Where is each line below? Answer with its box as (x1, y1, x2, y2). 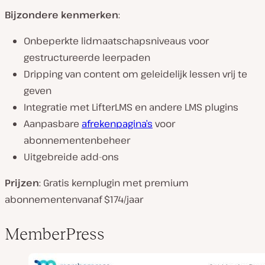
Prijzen (5, 176, 39, 190)
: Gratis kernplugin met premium (39, 176, 189, 190)
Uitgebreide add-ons (24, 150, 119, 164)
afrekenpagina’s (82, 117, 153, 131)
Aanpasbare (24, 117, 82, 131)
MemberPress (5, 225, 105, 244)
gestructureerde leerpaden (24, 51, 150, 64)
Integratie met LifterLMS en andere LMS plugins (24, 101, 238, 114)
